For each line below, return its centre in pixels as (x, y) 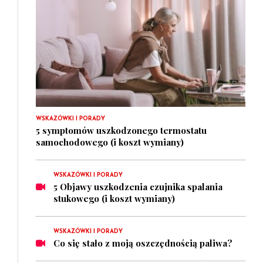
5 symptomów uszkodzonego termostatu (121, 131)
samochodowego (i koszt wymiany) (110, 142)
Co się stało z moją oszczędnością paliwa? (143, 243)
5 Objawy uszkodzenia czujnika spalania (138, 187)
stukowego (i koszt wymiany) (114, 199)
